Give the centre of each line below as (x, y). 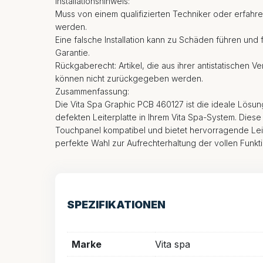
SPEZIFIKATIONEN (116, 204)
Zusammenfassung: (92, 91)
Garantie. (73, 52)
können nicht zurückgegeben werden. (129, 78)
